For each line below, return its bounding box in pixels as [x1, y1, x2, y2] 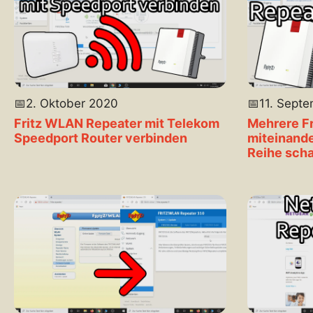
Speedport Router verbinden [14, 130, 187, 145]
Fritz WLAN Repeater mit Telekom [14, 115, 219, 131]
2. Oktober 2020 [26, 96, 118, 110]
